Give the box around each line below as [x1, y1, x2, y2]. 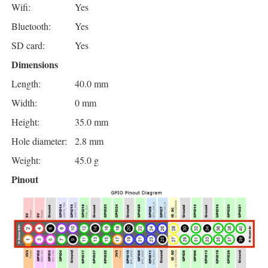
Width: [11, 96, 37, 109]
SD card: [11, 39, 45, 52]
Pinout [11, 172, 38, 187]
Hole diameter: [11, 135, 67, 148]
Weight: [11, 154, 41, 167]
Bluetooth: [11, 20, 51, 33]
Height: [11, 115, 39, 129]
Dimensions [11, 57, 58, 72]
